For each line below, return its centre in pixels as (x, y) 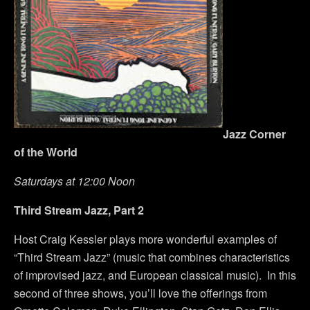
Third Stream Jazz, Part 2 (82, 210)
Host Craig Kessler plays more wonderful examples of (145, 239)
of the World (46, 152)
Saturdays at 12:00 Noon (74, 181)
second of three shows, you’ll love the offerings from (140, 293)
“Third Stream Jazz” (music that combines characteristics (152, 257)
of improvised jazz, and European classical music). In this (155, 275)
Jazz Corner (254, 134)
